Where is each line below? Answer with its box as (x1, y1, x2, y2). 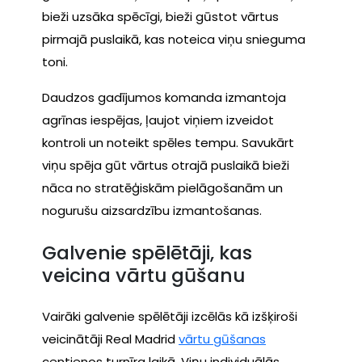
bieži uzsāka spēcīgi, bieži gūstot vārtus (42, 8, 279, 26)
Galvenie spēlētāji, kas (42, 238, 252, 266)
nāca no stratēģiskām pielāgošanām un (42, 179, 283, 197)
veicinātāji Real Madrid (42, 330, 179, 348)
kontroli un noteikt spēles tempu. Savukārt (42, 134, 294, 152)
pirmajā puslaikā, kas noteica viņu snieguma (42, 31, 305, 48)
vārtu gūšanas (179, 330, 266, 348)
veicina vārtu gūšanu (42, 261, 245, 288)
